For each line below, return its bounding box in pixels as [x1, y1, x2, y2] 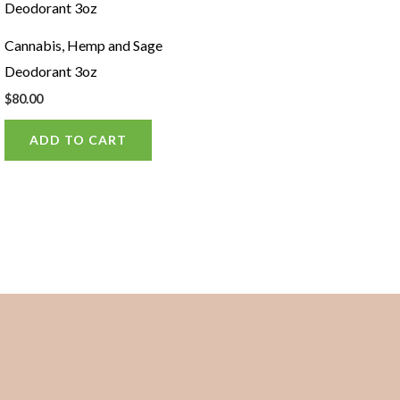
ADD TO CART [29, 132, 127, 148]
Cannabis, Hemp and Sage [4, 36, 162, 54]
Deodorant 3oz [4, 62, 97, 79]
